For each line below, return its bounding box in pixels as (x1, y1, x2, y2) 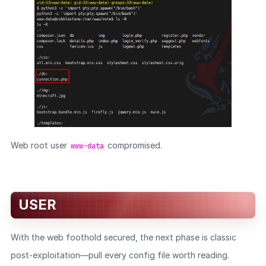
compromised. (104, 140, 162, 151)
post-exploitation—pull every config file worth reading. (10, 250, 229, 261)
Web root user (10, 140, 69, 151)
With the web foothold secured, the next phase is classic (10, 232, 236, 243)
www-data (70, 141, 104, 151)
